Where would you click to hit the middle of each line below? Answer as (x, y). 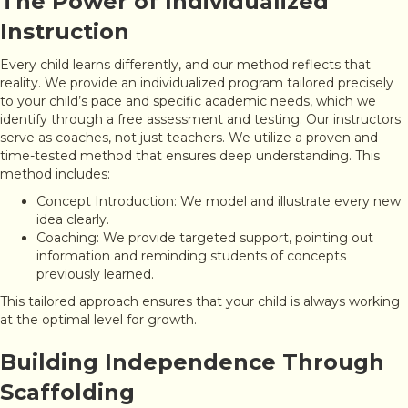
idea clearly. (73, 220)
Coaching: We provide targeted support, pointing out (205, 238)
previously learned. (95, 275)
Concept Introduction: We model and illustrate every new (219, 202)
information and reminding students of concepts (191, 256)
